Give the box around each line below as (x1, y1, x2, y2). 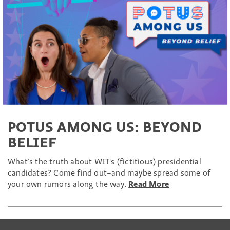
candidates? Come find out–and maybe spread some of (8, 167, 211, 178)
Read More (128, 179, 169, 189)
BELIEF (8, 133, 56, 151)
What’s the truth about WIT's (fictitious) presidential (8, 156, 201, 166)
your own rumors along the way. (8, 179, 129, 189)
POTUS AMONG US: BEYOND (8, 118, 202, 136)
